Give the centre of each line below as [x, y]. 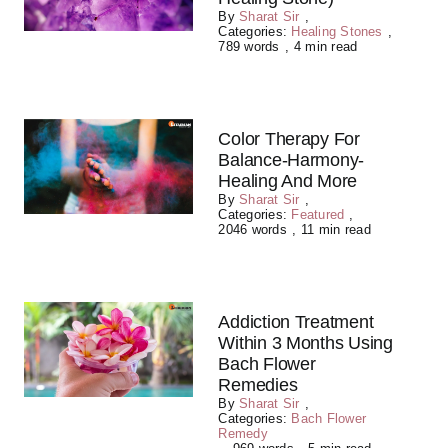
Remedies [258, 385]
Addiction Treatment [296, 322]
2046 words [252, 229]
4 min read [325, 46]
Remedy [243, 433]
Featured [318, 214]
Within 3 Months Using [305, 343]
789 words [249, 46]
